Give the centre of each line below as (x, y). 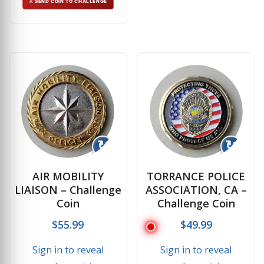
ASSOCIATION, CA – (196, 190)
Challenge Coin (196, 204)
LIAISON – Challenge (68, 190)
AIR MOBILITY (68, 176)
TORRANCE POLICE (196, 176)
